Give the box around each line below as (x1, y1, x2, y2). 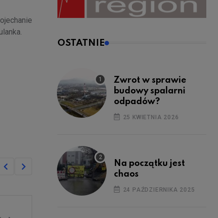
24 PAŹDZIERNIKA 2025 (121, 186, 195, 193)
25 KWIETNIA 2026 (121, 113, 179, 121)
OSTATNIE (57, 38, 105, 48)
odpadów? (114, 97, 160, 106)
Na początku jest (114, 159, 185, 168)
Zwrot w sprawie (114, 75, 186, 85)
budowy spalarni (114, 86, 185, 95)
